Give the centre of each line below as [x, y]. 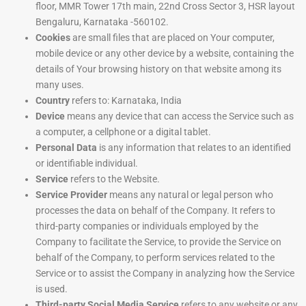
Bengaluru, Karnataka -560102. [102, 22]
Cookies [53, 38]
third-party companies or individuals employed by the [147, 226]
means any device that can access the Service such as [179, 116]
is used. [52, 289]
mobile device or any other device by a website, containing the [165, 54]
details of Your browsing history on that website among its [158, 69]
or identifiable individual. [87, 164]
